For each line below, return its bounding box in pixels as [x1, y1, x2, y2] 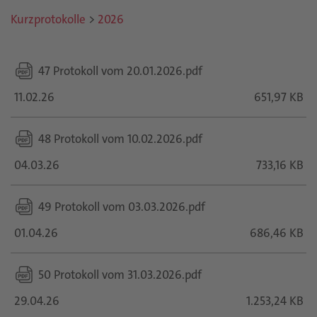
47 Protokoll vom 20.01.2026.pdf [38, 62, 202, 79]
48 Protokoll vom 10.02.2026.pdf [38, 130, 202, 146]
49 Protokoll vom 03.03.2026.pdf [38, 198, 205, 214]
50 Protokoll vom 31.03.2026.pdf [38, 266, 202, 282]
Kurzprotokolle [11, 11, 86, 27]
